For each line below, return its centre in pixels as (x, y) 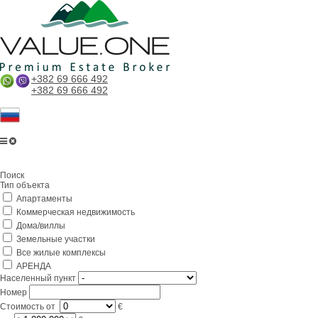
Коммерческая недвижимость (75, 212)
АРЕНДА (33, 266)
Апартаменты (43, 199)
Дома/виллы (40, 226)
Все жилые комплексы (60, 253)
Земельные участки (55, 239)
